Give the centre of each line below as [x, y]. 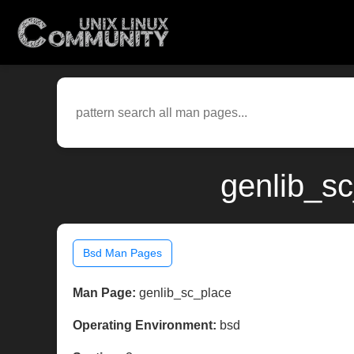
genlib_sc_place [184, 293]
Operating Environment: [145, 326]
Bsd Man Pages [122, 253]
